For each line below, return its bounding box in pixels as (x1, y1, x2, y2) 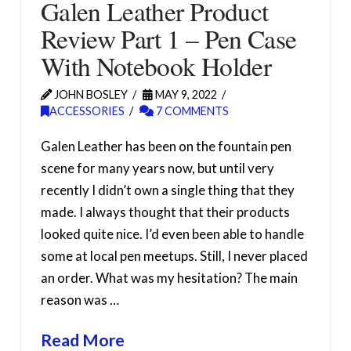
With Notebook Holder (40, 48, 272, 83)
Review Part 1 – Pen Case (40, 20, 297, 56)
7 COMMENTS (153, 103, 229, 118)
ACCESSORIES (49, 103, 125, 118)
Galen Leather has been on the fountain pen (40, 137, 291, 154)
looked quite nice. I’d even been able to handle (40, 225, 304, 242)
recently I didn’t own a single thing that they (40, 181, 295, 198)
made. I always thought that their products (40, 203, 290, 220)
